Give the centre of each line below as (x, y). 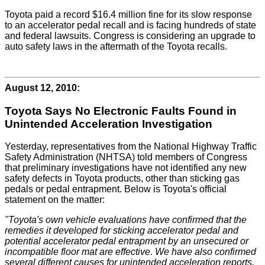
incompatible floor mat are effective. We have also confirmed (130, 252)
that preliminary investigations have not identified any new (126, 168)
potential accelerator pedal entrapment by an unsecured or (127, 241)
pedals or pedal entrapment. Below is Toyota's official (116, 189)
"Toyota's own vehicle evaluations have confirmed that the (126, 220)
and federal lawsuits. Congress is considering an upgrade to (130, 35)
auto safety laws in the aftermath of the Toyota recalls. (116, 46)
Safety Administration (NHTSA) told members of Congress (126, 157)
